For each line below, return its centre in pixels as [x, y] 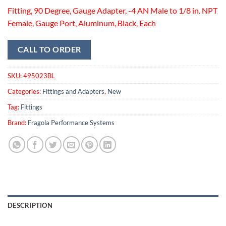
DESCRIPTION [30, 205]
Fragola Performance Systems [71, 122]
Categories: [25, 91]
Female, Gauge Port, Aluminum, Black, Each [82, 23]
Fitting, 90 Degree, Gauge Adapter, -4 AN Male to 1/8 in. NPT [112, 11]
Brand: [18, 122]
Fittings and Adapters [73, 91]
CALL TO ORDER [49, 50]
